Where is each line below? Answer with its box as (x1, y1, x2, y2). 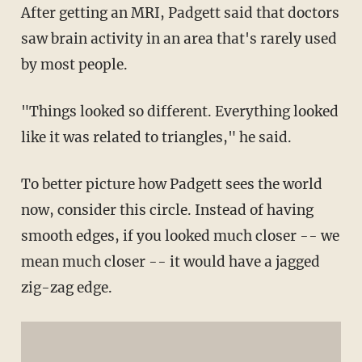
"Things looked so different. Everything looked (20, 102, 339, 120)
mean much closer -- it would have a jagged (20, 252, 320, 271)
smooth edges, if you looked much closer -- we (20, 226, 339, 245)
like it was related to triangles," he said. (20, 128, 292, 146)
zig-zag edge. (20, 278, 112, 297)
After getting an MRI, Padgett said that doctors (20, 3, 339, 22)
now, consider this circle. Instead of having (20, 200, 314, 219)
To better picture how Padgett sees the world (20, 175, 322, 193)
